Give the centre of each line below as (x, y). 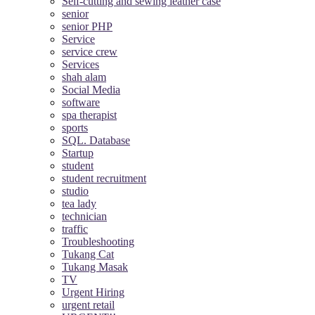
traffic (75, 229)
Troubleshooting (98, 241)
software (81, 102)
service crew (90, 51)
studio (75, 191)
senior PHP (87, 26)
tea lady (79, 203)
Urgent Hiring (93, 292)
